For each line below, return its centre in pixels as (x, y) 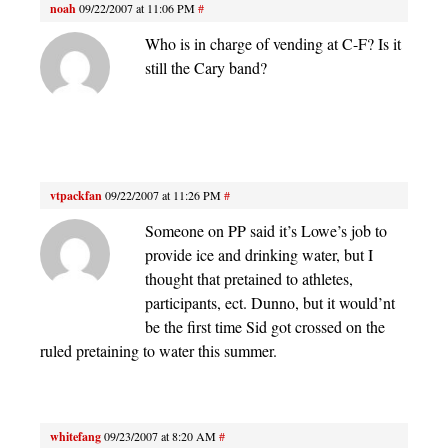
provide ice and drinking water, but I (259, 254)
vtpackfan (76, 195)
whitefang (75, 436)
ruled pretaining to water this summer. (158, 350)
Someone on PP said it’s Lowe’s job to (266, 230)
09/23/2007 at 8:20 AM (160, 435)
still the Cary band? (206, 67)
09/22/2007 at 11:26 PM (163, 194)
